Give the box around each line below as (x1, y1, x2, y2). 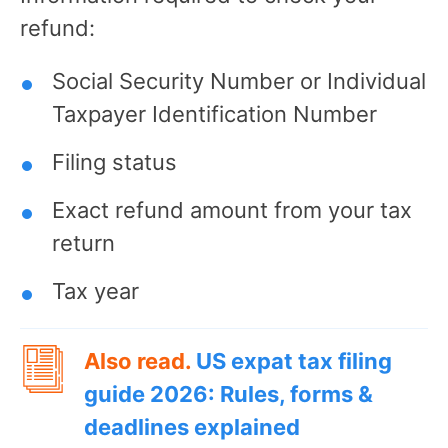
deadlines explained (84, 413, 300, 440)
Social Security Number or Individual (52, 67, 426, 94)
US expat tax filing (196, 347, 392, 374)
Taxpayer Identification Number (52, 100, 377, 127)
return (52, 229, 115, 256)
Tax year (52, 277, 139, 304)
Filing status (52, 148, 177, 175)
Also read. (84, 347, 196, 374)
